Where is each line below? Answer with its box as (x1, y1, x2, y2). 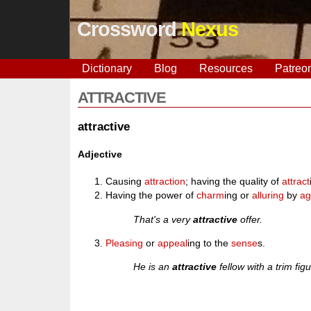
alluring (252, 190, 285, 201)
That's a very (133, 213, 194, 225)
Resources (199, 62, 253, 74)
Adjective (78, 148, 123, 160)
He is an (133, 261, 173, 273)
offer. (237, 213, 263, 225)
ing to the (187, 237, 232, 249)
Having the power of (106, 190, 197, 201)
